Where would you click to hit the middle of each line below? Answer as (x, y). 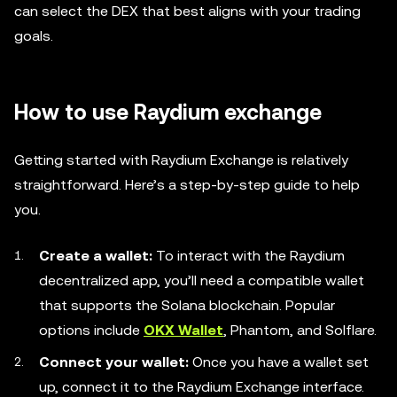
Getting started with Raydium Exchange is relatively (181, 160)
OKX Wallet (183, 331)
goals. (34, 36)
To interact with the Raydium (249, 256)
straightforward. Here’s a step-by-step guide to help (187, 185)
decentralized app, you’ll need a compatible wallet (202, 281)
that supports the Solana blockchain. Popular (187, 306)
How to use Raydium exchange (168, 113)
